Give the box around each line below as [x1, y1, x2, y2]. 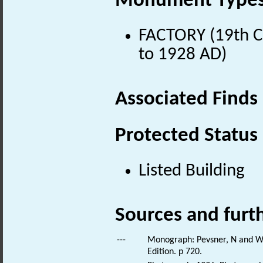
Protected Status [115, 125, 258, 146]
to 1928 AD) [139, 46, 227, 65]
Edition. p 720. [147, 247, 202, 257]
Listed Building [139, 162, 245, 181]
